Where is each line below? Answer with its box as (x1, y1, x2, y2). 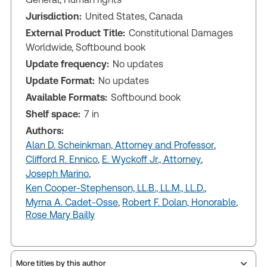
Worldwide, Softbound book (26, 41, 145, 53)
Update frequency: (26, 58, 109, 70)
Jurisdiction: (26, 10, 82, 22)
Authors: (26, 125, 64, 136)
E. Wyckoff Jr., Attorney (102, 153, 201, 165)
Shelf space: (26, 108, 80, 120)
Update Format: (26, 74, 95, 86)
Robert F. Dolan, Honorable (122, 196, 236, 208)
